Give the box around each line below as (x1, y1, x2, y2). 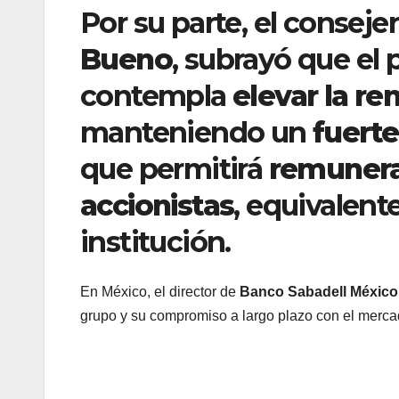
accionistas (80, 187, 234, 223)
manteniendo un (80, 114, 313, 150)
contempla (80, 77, 232, 113)
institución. (80, 224, 231, 259)
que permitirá (80, 151, 269, 186)
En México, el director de (80, 284, 240, 300)
